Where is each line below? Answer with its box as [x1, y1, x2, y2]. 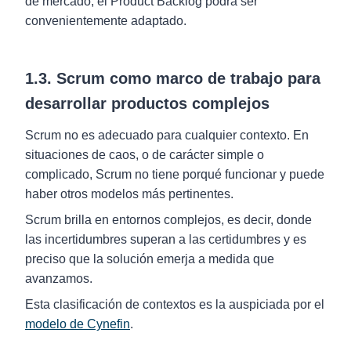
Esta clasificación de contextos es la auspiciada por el [25, 298, 324, 311]
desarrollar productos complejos [25, 95, 270, 112]
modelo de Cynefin [25, 317, 130, 331]
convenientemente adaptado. [25, 14, 186, 27]
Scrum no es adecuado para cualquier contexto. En [25, 128, 309, 142]
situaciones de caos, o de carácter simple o [25, 148, 264, 161]
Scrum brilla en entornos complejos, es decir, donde [25, 213, 312, 226]
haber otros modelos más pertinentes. [25, 187, 233, 201]
